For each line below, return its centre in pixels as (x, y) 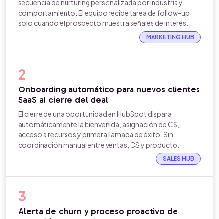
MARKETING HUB (170, 37)
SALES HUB (178, 159)
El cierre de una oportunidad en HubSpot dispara (95, 114)
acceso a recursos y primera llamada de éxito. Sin (96, 134)
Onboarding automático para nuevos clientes (109, 89)
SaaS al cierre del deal (63, 100)
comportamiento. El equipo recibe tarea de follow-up (104, 13)
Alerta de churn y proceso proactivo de (98, 211)
